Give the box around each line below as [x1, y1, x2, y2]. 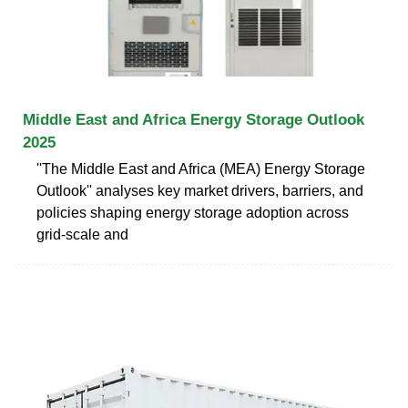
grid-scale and [36, 226, 128, 242]
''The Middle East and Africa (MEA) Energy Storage [36, 160, 365, 177]
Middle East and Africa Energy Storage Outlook [23, 110, 364, 128]
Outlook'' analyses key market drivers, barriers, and [36, 182, 363, 199]
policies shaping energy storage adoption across [36, 204, 349, 220]
